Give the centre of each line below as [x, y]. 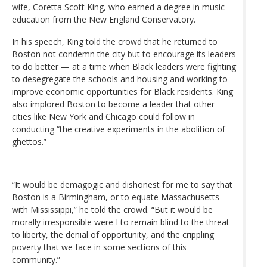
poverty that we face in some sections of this [99, 247]
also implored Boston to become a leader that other [113, 104]
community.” [36, 259]
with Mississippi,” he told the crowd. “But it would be [112, 209]
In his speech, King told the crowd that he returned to [115, 41]
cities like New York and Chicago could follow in [103, 116]
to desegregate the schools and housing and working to [120, 79]
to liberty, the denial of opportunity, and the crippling [113, 234]
